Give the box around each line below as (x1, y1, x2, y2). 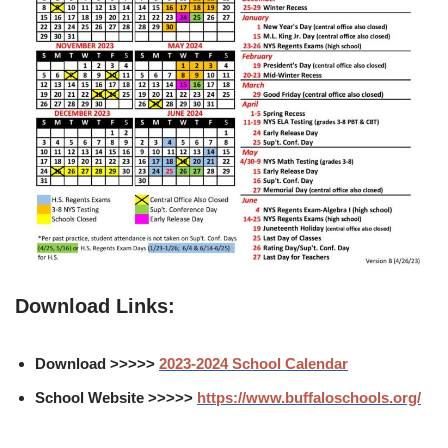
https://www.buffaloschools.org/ (197, 389, 421, 407)
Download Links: (15, 295, 175, 318)
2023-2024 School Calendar (159, 355, 348, 373)
